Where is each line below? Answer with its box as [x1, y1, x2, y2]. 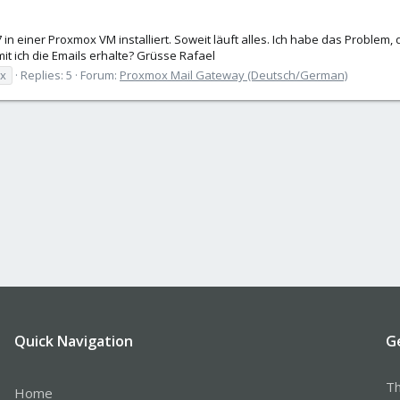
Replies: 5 [21, 66, 72, 83]
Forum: [80, 66, 120, 83]
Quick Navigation [13, 330, 133, 351]
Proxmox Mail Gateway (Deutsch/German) [120, 66, 347, 83]
